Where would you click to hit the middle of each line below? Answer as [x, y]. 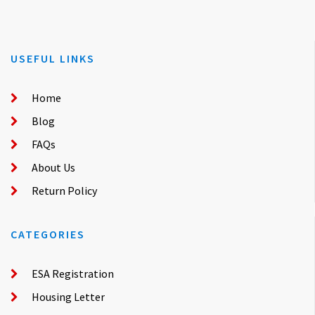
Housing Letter [68, 296]
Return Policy [64, 190]
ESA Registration [73, 273]
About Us [53, 167]
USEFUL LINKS [53, 58]
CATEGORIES [48, 234]
